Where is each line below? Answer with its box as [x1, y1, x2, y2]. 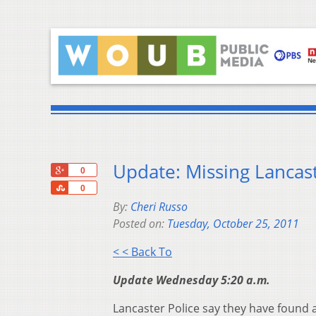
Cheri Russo [130, 199, 188, 215]
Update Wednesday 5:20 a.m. [113, 272, 270, 288]
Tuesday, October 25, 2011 [167, 216, 299, 232]
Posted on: [113, 216, 167, 232]
